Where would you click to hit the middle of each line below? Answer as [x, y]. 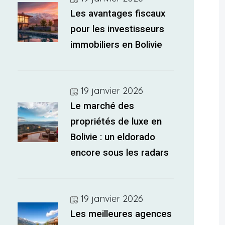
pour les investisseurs [118, 29]
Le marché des [102, 106]
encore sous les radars [120, 153]
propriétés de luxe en [116, 122]
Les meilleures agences [121, 214]
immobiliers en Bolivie [117, 45]
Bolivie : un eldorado [113, 137]
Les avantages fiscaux [118, 14]
